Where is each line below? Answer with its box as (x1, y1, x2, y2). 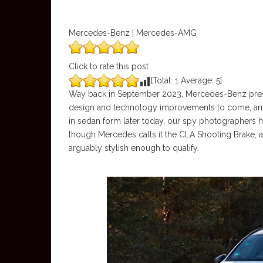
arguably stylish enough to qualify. (69, 143, 199, 153)
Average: (178, 76, 216, 85)
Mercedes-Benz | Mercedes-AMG (69, 28, 197, 38)
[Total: (151, 76, 175, 85)
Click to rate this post (69, 62, 149, 71)
